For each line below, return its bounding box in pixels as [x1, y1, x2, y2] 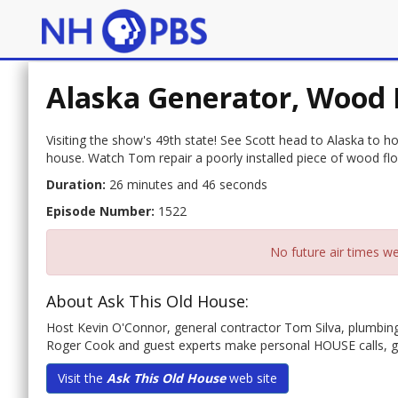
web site [226, 370, 277, 387]
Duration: [46, 176, 106, 194]
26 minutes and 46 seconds [106, 176, 267, 194]
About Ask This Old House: [46, 291, 249, 313]
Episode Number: [46, 203, 155, 220]
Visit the [58, 370, 107, 387]
